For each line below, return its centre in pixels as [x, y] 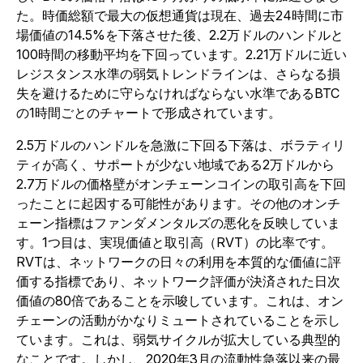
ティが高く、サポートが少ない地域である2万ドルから [175, 164]
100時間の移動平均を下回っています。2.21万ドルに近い [181, 54]
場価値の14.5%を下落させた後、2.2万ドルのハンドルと [180, 35]
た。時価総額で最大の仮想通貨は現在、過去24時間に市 [180, 15]
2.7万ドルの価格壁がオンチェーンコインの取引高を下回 [181, 184]
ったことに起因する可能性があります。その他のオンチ [178, 203]
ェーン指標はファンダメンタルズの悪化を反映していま [178, 223]
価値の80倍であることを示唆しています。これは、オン [180, 301]
